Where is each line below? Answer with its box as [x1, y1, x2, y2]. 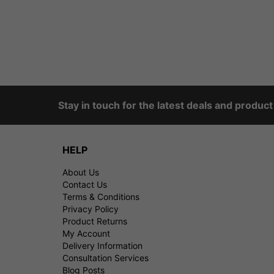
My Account [62, 228, 110, 239]
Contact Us [62, 179, 107, 190]
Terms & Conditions [62, 191, 139, 202]
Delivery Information [62, 240, 143, 251]
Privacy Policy [62, 203, 119, 214]
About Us [62, 166, 99, 177]
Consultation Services [62, 252, 149, 263]
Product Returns [62, 215, 127, 226]
